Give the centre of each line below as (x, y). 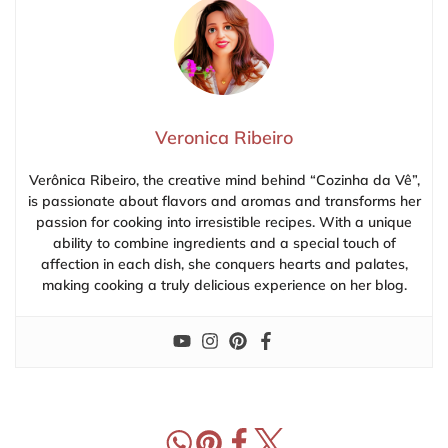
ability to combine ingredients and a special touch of (224, 243)
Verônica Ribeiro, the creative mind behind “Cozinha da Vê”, (224, 180)
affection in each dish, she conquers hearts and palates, (224, 264)
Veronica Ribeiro (224, 138)
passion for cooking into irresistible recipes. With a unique (224, 222)
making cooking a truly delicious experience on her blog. (224, 285)
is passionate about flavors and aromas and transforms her (224, 201)
